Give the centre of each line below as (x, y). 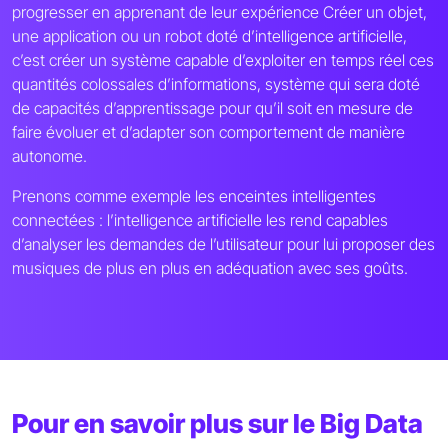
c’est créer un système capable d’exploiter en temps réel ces (223, 60)
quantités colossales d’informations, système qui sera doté (216, 84)
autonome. (49, 156)
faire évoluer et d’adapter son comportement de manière (208, 132)
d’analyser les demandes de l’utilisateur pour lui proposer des (223, 244)
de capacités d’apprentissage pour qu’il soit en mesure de (212, 108)
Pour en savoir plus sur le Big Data (217, 424)
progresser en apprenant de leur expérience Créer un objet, (219, 12)
